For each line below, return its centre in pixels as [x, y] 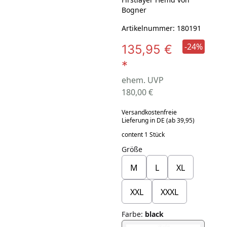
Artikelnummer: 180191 [161, 28]
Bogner [134, 10]
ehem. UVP [142, 80]
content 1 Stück [143, 134]
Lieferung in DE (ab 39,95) [158, 120]
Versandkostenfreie [149, 112]
